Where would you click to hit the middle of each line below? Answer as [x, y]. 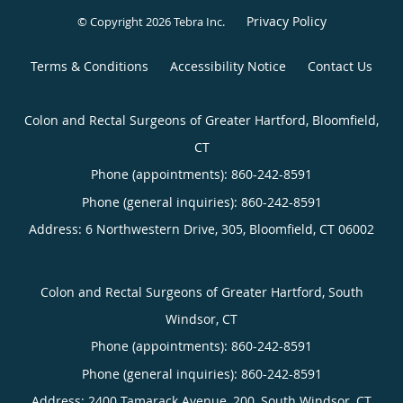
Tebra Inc [197, 21]
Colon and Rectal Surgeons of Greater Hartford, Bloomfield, [201, 120]
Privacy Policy [286, 21]
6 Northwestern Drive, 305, [167, 228]
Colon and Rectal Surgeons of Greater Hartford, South [201, 291]
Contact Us [340, 66]
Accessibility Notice [228, 66]
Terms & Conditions [90, 66]
